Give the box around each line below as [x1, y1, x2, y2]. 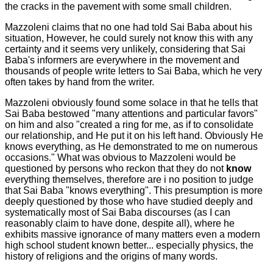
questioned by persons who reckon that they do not [5, 163, 224, 174]
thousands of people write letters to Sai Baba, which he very [5, 66, 262, 76]
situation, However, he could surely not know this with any [5, 33, 253, 43]
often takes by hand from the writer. [5, 77, 154, 87]
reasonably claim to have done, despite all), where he [5, 218, 235, 229]
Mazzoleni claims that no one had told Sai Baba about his [5, 22, 252, 32]
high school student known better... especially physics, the [5, 240, 253, 250]
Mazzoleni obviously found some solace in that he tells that [5, 97, 258, 108]
